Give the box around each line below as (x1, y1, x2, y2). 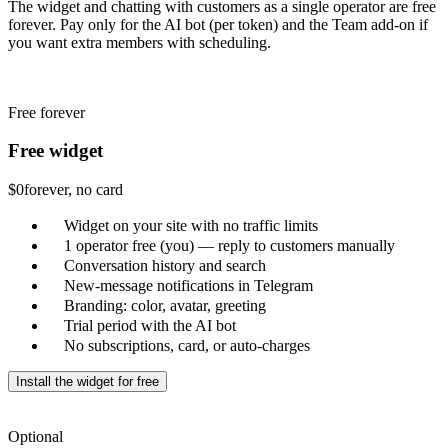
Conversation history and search (64, 257, 266, 275)
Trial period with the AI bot (64, 317, 236, 335)
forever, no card (24, 181, 123, 199)
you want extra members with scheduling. (8, 33, 271, 51)
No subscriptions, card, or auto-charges (64, 337, 310, 355)
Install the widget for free (16, 374, 159, 390)
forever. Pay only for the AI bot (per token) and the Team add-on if (8, 15, 428, 33)
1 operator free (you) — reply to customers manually (64, 237, 395, 255)
